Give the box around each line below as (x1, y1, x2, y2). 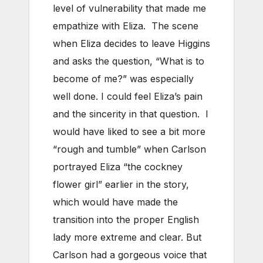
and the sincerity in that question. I (53, 108, 208, 120)
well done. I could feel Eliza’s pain (53, 90, 203, 103)
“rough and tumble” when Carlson (53, 143, 206, 156)
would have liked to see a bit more (53, 126, 205, 138)
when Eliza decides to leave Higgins (53, 38, 210, 50)
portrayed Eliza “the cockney (53, 161, 183, 173)
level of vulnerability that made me (53, 2, 206, 15)
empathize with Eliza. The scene (53, 20, 198, 32)
